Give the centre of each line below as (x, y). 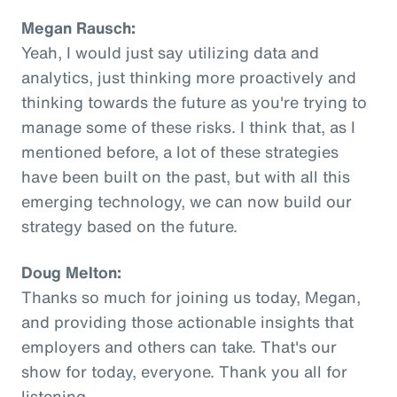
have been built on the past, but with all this (186, 176)
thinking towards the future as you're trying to (194, 101)
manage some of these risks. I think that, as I (188, 126)
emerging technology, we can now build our (187, 201)
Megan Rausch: (78, 27)
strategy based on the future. (129, 226)
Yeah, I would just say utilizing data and (170, 52)
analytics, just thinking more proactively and (189, 77)
